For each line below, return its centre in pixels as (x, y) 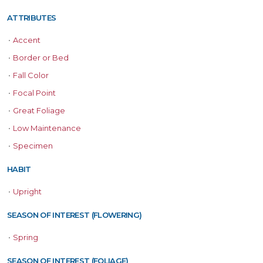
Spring (26, 237)
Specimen (33, 146)
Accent (27, 40)
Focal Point (34, 93)
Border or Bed (41, 58)
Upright (27, 192)
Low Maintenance (47, 128)
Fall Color (31, 75)
